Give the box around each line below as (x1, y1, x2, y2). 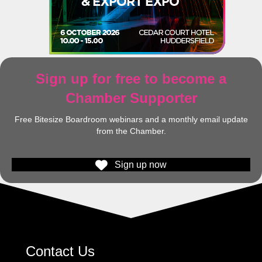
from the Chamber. (96, 126, 166, 136)
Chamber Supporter (65, 89, 197, 106)
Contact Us (26, 243, 95, 259)
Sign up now (115, 160, 167, 170)
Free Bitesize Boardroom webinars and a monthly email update (14, 114, 248, 124)
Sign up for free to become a (36, 70, 226, 87)
